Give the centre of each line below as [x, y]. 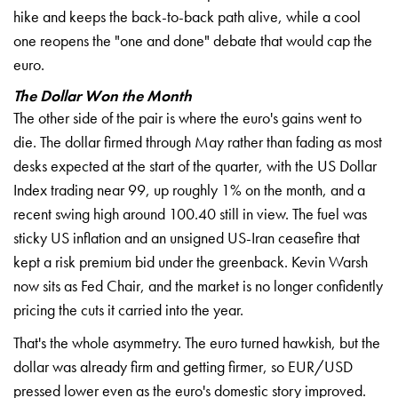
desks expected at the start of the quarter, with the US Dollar [195, 165]
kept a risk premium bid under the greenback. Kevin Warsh [191, 261]
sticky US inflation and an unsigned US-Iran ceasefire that [187, 237]
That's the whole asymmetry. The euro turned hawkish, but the [197, 342]
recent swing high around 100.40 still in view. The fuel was [190, 213]
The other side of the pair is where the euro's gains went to [187, 117]
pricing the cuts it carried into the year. [128, 309]
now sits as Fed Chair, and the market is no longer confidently [198, 285]
